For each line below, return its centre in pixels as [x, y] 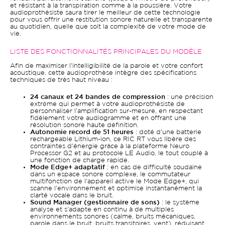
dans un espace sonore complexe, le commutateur [110, 175]
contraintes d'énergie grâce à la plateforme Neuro [110, 146]
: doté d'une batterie [167, 132]
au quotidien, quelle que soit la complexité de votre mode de [108, 27]
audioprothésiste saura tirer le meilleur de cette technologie [105, 13]
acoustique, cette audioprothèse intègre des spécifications [103, 73]
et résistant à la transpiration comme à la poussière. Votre [101, 6]
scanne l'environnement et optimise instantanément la [116, 189]
